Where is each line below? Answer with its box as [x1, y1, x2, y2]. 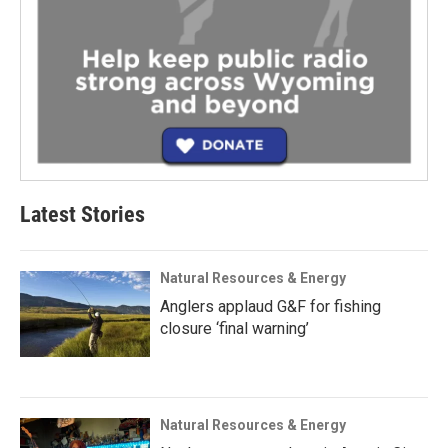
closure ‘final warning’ [160, 319, 309, 339]
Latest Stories [20, 202, 145, 228]
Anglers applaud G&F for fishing [160, 297, 381, 317]
